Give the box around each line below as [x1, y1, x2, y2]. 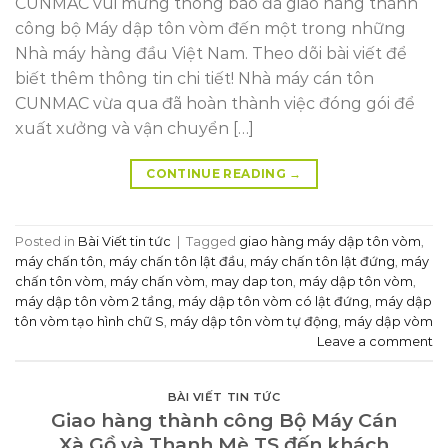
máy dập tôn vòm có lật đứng [178, 294, 369, 310]
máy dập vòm [344, 314, 433, 330]
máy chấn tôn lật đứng [250, 254, 395, 270]
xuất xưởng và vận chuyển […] [15, 118, 254, 138]
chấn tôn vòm [15, 274, 104, 290]
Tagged [186, 234, 239, 250]
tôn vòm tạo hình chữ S [15, 314, 164, 330]
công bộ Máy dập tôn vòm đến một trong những [15, 18, 406, 38]
